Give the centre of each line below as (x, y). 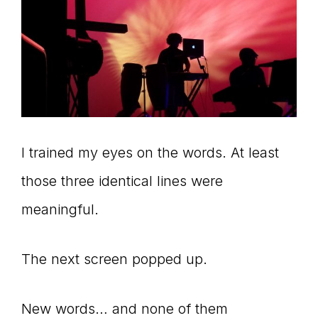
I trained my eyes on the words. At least (150, 153)
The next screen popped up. (114, 259)
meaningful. (60, 210)
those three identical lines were (122, 181)
